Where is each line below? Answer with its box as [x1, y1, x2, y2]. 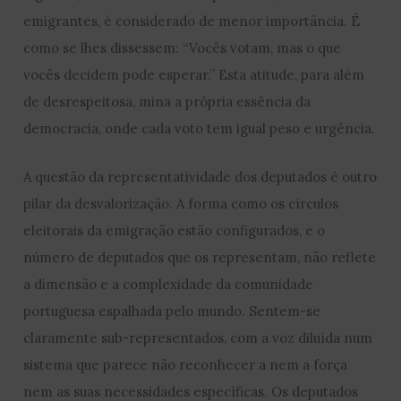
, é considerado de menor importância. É [98, 13, 361, 30]
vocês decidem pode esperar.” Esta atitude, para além [23, 66, 365, 84]
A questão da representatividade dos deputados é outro [23, 168, 378, 186]
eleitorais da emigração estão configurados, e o [23, 222, 326, 240]
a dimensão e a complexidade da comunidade [23, 276, 314, 294]
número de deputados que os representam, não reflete [23, 249, 377, 267]
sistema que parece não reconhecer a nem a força [23, 356, 348, 374]
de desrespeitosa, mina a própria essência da [23, 93, 311, 111]
